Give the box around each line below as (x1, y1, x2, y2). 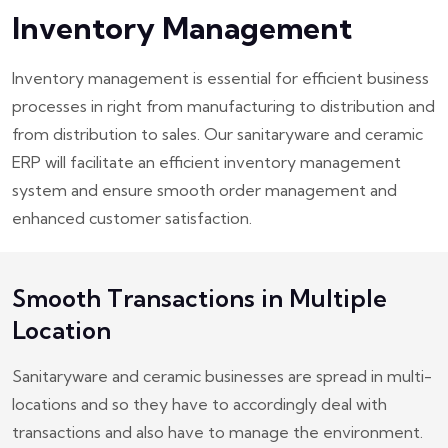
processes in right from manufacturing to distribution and (12, 96, 435, 117)
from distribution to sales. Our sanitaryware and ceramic (12, 124, 423, 145)
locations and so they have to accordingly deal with (12, 394, 387, 415)
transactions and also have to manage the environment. (12, 422, 423, 443)
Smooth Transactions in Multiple (12, 283, 387, 314)
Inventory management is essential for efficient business (12, 68, 429, 89)
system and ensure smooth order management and (12, 180, 397, 201)
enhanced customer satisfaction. (12, 208, 252, 229)
